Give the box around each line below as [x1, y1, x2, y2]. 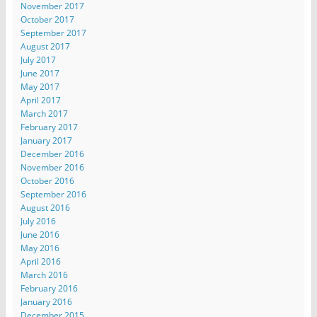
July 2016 [20, 215, 56, 228]
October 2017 [20, 13, 74, 26]
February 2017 [20, 121, 78, 134]
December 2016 [20, 148, 84, 161]
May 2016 [20, 242, 59, 255]
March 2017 [20, 108, 68, 120]
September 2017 [20, 27, 86, 40]
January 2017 [20, 134, 72, 147]
